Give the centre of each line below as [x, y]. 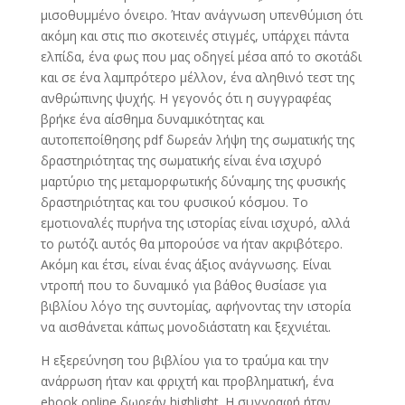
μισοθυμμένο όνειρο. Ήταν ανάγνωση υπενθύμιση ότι [201, 15]
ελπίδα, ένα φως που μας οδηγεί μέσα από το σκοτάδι [201, 57]
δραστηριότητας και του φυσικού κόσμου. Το [174, 202]
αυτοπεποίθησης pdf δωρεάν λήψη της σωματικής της [197, 140]
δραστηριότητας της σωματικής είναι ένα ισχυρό [181, 160]
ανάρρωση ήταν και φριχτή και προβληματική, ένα [187, 381]
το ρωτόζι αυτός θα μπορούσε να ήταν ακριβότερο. [191, 244]
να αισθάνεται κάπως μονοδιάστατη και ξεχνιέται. [185, 327]
